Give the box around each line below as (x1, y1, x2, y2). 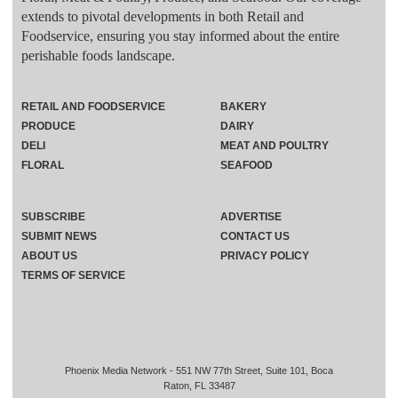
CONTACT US (220, 230, 290, 243)
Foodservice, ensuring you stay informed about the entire (21, 28, 339, 44)
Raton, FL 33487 (163, 380, 235, 392)
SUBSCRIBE (21, 211, 85, 224)
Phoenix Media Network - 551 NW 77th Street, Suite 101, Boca (65, 365, 333, 377)
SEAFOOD (220, 159, 273, 172)
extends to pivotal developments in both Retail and (21, 9, 304, 25)
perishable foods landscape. (21, 48, 175, 64)
